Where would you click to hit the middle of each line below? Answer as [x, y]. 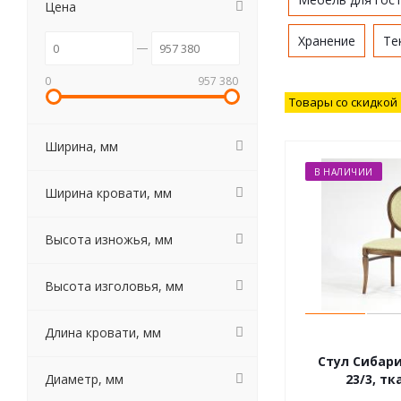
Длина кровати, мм [103, 333]
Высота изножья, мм [109, 239]
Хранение [327, 41]
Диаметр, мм [84, 379]
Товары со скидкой [343, 102]
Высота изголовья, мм [114, 286]
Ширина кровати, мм [108, 193]
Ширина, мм [81, 146]
